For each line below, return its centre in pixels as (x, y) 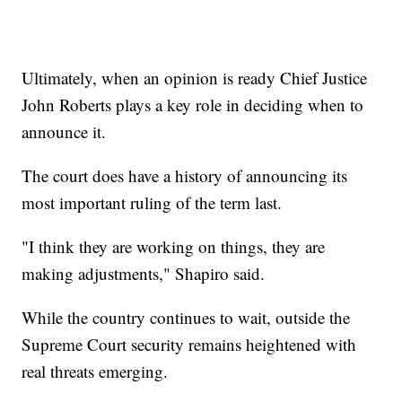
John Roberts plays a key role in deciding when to (193, 104)
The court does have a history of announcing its (185, 175)
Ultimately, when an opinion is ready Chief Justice (195, 77)
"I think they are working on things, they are (174, 246)
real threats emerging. (95, 371)
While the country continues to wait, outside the (186, 317)
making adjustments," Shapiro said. (144, 273)
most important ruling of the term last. (152, 202)
